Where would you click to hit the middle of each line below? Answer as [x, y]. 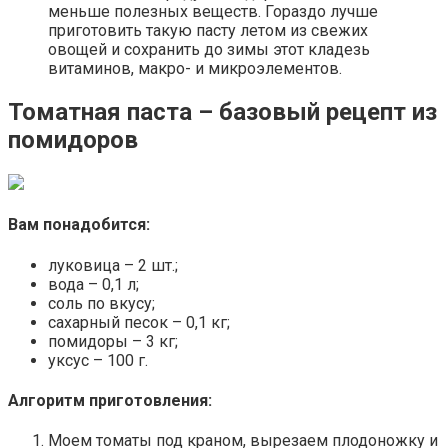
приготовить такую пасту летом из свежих [208, 31]
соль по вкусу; [101, 303]
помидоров [73, 140]
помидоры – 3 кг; [113, 341]
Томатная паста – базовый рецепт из [222, 112]
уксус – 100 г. [98, 360]
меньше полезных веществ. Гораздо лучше [213, 12]
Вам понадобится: [79, 225]
